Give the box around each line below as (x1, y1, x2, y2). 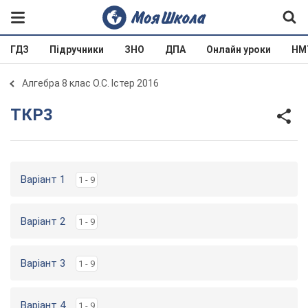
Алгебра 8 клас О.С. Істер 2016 (22, 78, 159, 89)
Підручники (49, 44, 104, 55)
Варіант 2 (21, 215, 65, 228)
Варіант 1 (21, 173, 65, 186)
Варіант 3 (21, 257, 65, 269)
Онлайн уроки (206, 44, 271, 55)
